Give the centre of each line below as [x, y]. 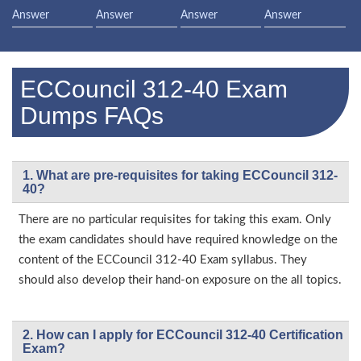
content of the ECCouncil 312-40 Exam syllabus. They [163, 259]
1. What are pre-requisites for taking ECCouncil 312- [180, 175]
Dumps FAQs [92, 115]
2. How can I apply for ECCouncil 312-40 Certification [183, 334]
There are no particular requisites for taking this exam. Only [175, 219]
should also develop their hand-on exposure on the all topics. [180, 280]
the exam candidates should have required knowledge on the [178, 239]
